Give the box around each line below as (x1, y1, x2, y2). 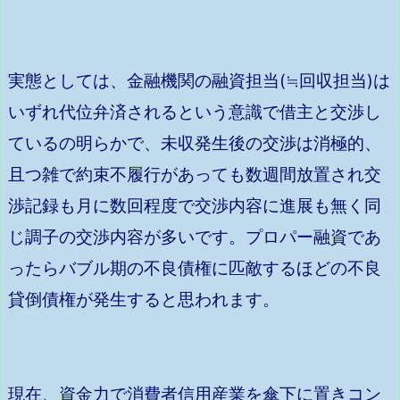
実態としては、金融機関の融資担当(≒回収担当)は (8, 70, 390, 91)
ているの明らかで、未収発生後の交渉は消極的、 (8, 132, 381, 154)
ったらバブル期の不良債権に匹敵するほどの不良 (8, 257, 381, 279)
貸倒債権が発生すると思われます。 (8, 288, 279, 310)
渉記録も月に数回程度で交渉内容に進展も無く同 (8, 195, 381, 216)
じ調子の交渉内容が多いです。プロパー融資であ (8, 226, 381, 247)
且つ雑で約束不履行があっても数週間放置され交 (8, 163, 381, 185)
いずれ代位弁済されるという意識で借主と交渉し (8, 101, 381, 122)
